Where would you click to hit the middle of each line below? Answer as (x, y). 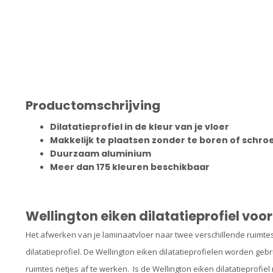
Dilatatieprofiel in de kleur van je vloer (140, 126)
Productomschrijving (93, 105)
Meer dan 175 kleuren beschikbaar (130, 167)
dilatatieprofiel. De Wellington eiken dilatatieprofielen (124, 252)
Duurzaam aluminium (101, 153)
